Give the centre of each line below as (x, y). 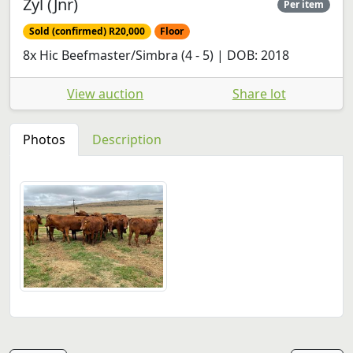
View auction (106, 93)
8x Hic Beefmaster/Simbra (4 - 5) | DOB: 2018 (156, 55)
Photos (44, 139)
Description (127, 139)
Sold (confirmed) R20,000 (87, 31)
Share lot (259, 93)
